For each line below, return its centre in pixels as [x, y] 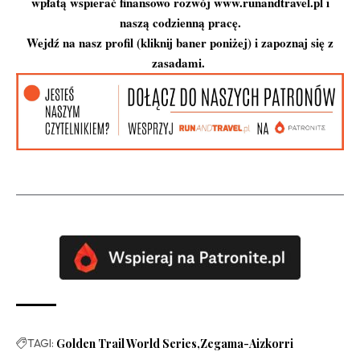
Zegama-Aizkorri [247, 343]
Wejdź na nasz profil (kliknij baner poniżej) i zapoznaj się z [180, 43]
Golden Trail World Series [127, 343]
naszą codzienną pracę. [180, 23]
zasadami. [180, 63]
